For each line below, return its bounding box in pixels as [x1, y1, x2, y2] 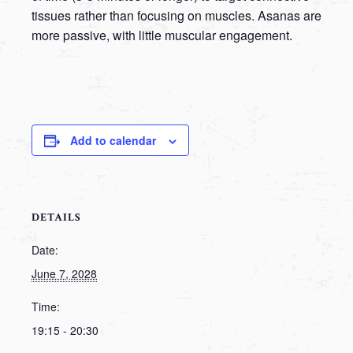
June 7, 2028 [32, 266, 97, 281]
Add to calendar [70, 132, 156, 148]
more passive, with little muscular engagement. [32, 26, 292, 44]
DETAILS [32, 210, 81, 225]
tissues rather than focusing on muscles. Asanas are [32, 6, 321, 24]
